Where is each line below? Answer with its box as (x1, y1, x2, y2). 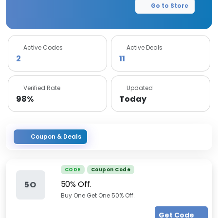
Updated (127, 84, 153, 92)
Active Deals (127, 43, 163, 52)
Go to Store (151, 1, 188, 10)
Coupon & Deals (31, 132, 81, 141)
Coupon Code (91, 166, 130, 173)
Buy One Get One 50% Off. (60, 191, 135, 200)
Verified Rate (23, 84, 60, 92)
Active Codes (23, 43, 63, 52)
